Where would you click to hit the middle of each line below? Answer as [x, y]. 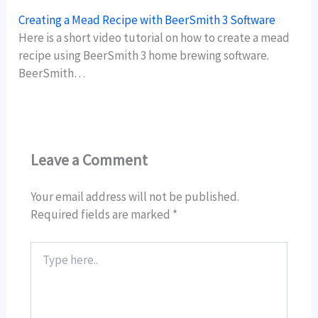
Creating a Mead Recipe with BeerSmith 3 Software [147, 20]
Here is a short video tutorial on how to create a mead [154, 37]
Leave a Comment [89, 160]
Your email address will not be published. [135, 197]
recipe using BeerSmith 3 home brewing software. [145, 55]
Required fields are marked [102, 215]
